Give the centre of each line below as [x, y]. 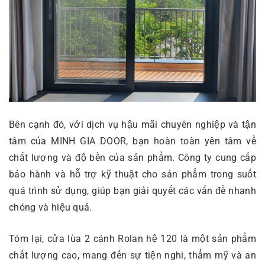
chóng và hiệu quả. [51, 208]
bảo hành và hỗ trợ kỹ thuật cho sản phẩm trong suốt [132, 174]
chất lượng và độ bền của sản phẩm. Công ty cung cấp [132, 158]
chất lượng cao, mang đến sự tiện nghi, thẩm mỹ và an [132, 256]
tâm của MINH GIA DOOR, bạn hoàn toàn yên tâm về [132, 141]
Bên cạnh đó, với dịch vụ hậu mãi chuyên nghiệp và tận [132, 125]
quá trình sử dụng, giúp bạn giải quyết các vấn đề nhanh [132, 191]
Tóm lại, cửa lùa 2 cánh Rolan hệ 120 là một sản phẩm [132, 239]
